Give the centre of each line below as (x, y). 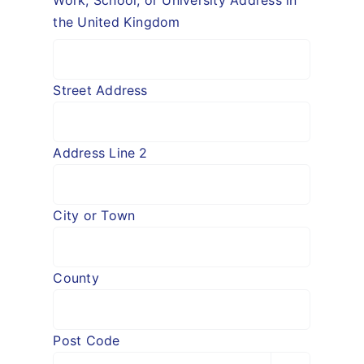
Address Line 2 (100, 152)
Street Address (100, 90)
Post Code (87, 340)
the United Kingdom (117, 22)
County (76, 277)
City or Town (94, 215)
